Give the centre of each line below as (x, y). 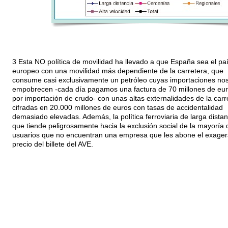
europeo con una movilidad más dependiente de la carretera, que (118, 71)
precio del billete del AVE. (52, 145)
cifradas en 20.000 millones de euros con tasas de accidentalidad (117, 108)
